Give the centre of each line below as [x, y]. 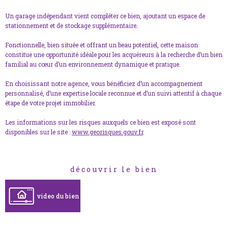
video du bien [58, 196]
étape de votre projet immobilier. [51, 103]
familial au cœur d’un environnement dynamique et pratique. [93, 64]
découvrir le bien [114, 169]
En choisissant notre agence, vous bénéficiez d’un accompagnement [104, 84]
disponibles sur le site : [38, 132]
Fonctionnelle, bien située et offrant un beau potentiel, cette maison [102, 45]
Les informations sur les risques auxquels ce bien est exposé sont [101, 122]
